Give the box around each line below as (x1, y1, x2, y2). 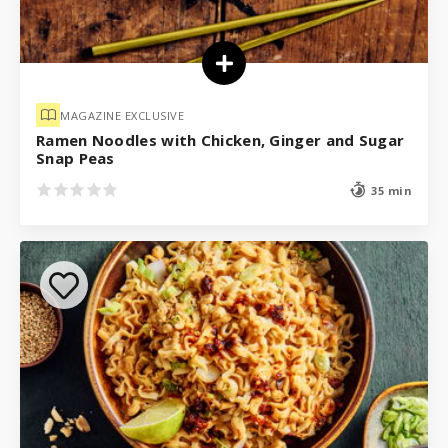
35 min (371, 182, 412, 198)
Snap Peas (36, 148, 115, 169)
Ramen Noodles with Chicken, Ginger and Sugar (36, 130, 405, 151)
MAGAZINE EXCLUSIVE (60, 107, 184, 123)
